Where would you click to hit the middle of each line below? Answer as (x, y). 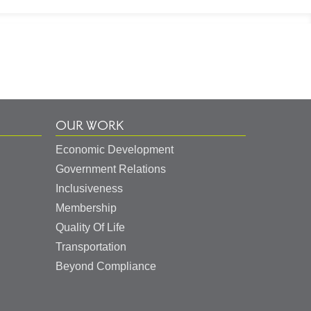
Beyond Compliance (106, 267)
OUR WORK (90, 126)
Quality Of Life (90, 228)
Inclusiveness (89, 189)
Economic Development (115, 150)
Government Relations (111, 169)
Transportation (91, 247)
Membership (86, 208)
